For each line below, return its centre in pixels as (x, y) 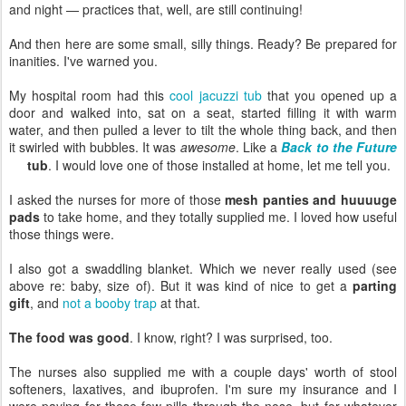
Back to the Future (339, 146)
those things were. (62, 233)
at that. (179, 302)
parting (375, 285)
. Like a (258, 146)
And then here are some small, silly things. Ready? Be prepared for (203, 43)
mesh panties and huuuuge (311, 199)
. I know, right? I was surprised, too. (231, 337)
